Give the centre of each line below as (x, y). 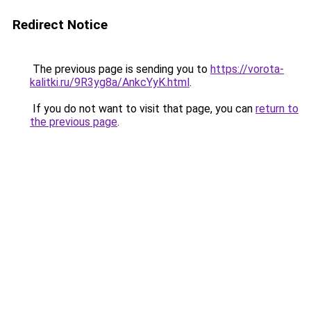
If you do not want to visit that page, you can (143, 109)
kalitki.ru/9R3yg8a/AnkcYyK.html (110, 82)
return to (277, 109)
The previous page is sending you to (120, 69)
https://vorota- (247, 69)
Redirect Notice (60, 25)
